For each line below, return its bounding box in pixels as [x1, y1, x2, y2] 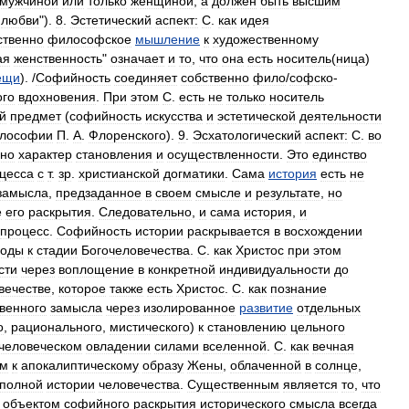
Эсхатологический [193, 128, 301, 142]
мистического [110, 320, 190, 334]
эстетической [217, 109, 296, 123]
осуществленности [167, 147, 279, 162]
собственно [181, 70, 249, 85]
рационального [11, 320, 102, 334]
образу [142, 358, 184, 372]
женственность [14, 51, 102, 66]
